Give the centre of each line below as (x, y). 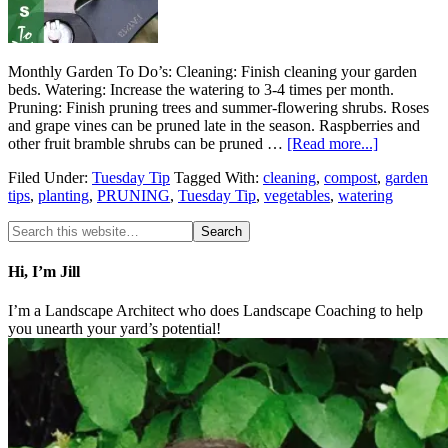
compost (350, 177)
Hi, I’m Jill (44, 272)
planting (63, 195)
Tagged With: (218, 177)
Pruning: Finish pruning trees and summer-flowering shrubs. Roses (218, 107)
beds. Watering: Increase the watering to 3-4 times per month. (201, 89)
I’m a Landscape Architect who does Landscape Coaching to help (215, 311)
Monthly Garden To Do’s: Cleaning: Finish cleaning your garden (212, 71)
